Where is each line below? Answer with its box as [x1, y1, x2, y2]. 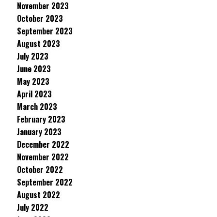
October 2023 [17, 13, 63, 24]
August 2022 [17, 189, 60, 201]
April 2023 [17, 88, 52, 100]
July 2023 [17, 50, 48, 62]
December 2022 [17, 139, 69, 150]
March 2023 [17, 101, 57, 112]
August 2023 [17, 38, 60, 49]
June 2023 [17, 63, 51, 75]
